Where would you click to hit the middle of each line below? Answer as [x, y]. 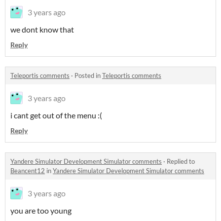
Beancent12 [28, 171]
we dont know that [42, 29]
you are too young [41, 210]
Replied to [181, 161]
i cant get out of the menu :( [56, 115]
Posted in [88, 75]
